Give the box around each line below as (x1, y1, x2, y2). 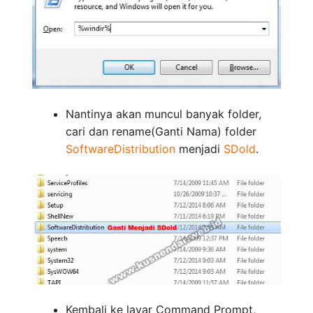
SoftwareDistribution (66, 142, 175, 156)
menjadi (175, 142, 224, 156)
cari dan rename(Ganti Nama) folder (66, 124, 256, 139)
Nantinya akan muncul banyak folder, (66, 107, 261, 122)
